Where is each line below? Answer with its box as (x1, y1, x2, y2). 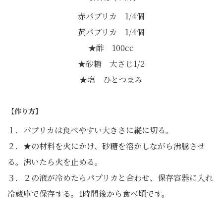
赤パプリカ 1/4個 (78, 10, 144, 22)
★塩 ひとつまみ (79, 74, 143, 86)
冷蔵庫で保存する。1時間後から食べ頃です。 (7, 188, 169, 200)
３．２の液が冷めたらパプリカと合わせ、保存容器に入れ (7, 172, 213, 184)
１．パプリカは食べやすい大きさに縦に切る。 (7, 124, 173, 136)
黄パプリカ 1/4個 (78, 26, 144, 38)
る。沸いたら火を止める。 (7, 156, 103, 168)
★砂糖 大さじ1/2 (77, 58, 145, 70)
